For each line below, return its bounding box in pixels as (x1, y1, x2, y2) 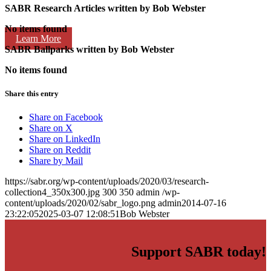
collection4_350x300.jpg (5, 187, 100, 198)
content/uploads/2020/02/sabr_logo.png (5, 198, 155, 209)
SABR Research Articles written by (5, 2, 150, 13)
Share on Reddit (29, 145, 91, 155)
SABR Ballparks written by (5, 44, 119, 54)
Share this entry (5, 88, 59, 98)
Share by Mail (29, 155, 83, 166)
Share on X (29, 123, 73, 134)
